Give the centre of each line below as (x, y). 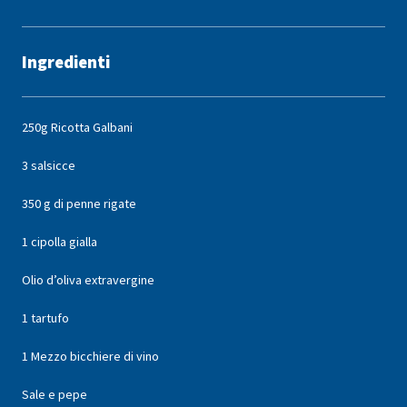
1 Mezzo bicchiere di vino (90, 357)
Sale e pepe (55, 395)
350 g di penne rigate (79, 204)
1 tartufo (45, 318)
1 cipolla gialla (60, 242)
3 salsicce (49, 166)
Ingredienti (66, 62)
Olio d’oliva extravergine (88, 280)
